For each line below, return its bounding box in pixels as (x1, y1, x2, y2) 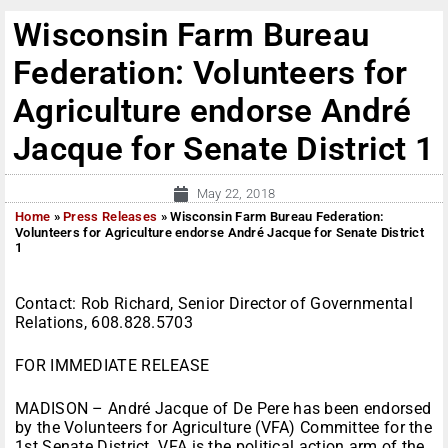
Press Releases (63, 209, 158, 225)
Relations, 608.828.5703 (15, 313, 193, 333)
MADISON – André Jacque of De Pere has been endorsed (15, 399, 432, 419)
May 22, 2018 (196, 186, 276, 202)
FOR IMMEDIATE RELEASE (15, 356, 210, 376)
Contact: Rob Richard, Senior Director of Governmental (15, 294, 413, 314)
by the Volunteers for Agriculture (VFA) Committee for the (15, 418, 433, 438)
